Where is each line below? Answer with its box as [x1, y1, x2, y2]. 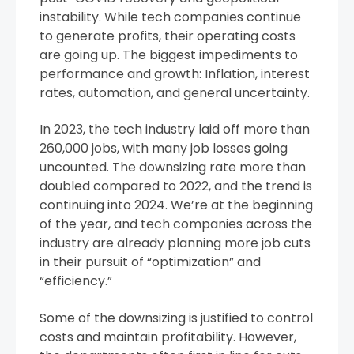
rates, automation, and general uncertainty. [40, 83, 310, 102]
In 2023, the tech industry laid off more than [40, 120, 310, 139]
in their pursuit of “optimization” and [40, 253, 261, 272]
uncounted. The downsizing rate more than [40, 158, 306, 177]
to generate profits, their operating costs [40, 26, 296, 45]
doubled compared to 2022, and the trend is [40, 177, 312, 196]
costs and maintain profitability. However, [40, 327, 296, 346]
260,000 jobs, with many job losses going [40, 139, 288, 158]
